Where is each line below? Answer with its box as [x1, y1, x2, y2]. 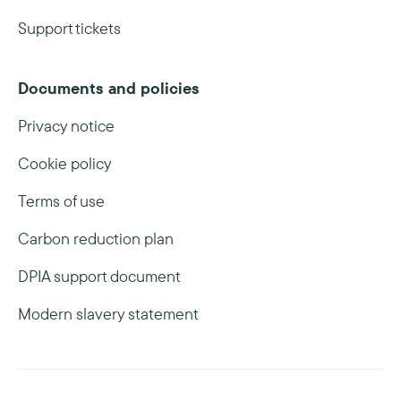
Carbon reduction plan [18, 227, 174, 250]
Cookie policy [18, 152, 112, 175]
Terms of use [18, 190, 105, 212]
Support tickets [18, 17, 121, 39]
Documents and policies [18, 76, 200, 100]
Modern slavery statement [18, 303, 199, 325]
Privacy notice [18, 115, 115, 137]
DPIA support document [18, 265, 181, 287]
